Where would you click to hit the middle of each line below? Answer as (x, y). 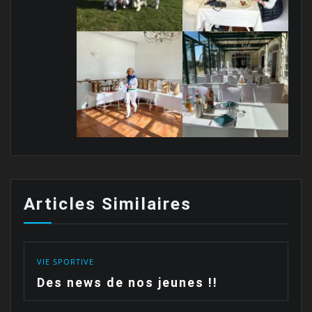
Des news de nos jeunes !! (127, 282)
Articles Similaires (107, 204)
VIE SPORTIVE (65, 261)
